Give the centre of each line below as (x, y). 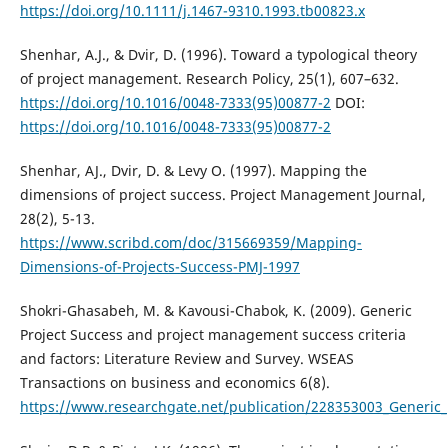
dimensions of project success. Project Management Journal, (222, 194)
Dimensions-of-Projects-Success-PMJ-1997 (159, 266)
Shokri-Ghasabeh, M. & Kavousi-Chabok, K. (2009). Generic (215, 310)
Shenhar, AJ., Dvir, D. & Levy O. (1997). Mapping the (193, 170)
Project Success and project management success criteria (212, 334)
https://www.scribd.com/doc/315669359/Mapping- (190, 242)
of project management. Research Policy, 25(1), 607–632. (209, 78)
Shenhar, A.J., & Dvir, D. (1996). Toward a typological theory (218, 54)
